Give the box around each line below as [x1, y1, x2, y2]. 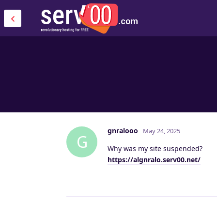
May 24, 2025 [143, 126, 180, 135]
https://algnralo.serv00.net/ [108, 155, 201, 164]
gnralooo [108, 125, 138, 135]
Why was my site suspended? [108, 143, 202, 153]
